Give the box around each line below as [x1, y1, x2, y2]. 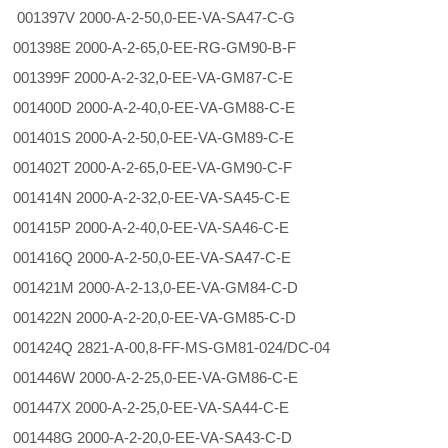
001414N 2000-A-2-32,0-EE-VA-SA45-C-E [13, 189, 323, 206]
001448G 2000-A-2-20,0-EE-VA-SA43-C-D [13, 429, 325, 446]
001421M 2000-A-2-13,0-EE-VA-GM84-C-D [13, 279, 331, 296]
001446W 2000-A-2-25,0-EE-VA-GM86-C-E [13, 369, 303, 386]
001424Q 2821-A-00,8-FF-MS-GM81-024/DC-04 [13, 339, 347, 356]
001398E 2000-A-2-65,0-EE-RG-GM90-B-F [13, 39, 329, 56]
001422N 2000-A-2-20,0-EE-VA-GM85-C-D [13, 309, 329, 326]
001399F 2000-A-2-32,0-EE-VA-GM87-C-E [13, 69, 326, 86]
